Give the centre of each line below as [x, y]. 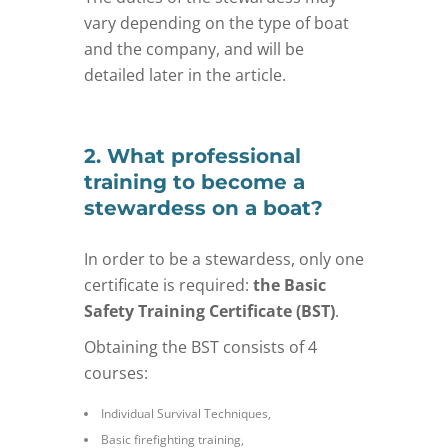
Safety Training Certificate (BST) [209, 310]
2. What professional [192, 155]
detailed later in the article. [185, 74]
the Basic [289, 284]
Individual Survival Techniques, [186, 413]
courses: [116, 372]
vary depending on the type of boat [216, 22]
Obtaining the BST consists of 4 [200, 346]
